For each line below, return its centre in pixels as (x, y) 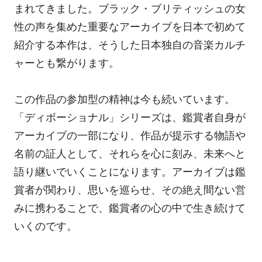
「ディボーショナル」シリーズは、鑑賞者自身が (130, 118)
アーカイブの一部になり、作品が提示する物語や (130, 136)
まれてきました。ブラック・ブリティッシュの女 (130, 8)
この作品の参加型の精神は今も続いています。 (124, 100)
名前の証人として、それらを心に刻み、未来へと (130, 154)
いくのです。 (45, 227)
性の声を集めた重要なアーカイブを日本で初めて (130, 27)
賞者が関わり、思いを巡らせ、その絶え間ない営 (130, 190)
